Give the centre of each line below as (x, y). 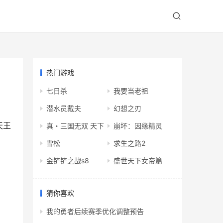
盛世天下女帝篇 (138, 161)
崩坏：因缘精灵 (138, 126)
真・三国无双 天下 (75, 126)
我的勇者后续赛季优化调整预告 (95, 212)
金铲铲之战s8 (68, 161)
